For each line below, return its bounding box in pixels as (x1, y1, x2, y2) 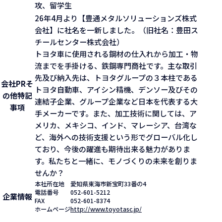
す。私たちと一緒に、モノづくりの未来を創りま (35, 155, 197, 166)
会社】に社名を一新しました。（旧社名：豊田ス (35, 24, 198, 35)
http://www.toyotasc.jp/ (70, 204, 142, 214)
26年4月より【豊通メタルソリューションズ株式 (35, 12, 197, 23)
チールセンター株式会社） (35, 36, 124, 47)
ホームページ (35, 204, 70, 214)
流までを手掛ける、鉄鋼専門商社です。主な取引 (35, 60, 197, 71)
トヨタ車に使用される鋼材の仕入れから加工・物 (35, 48, 198, 59)
